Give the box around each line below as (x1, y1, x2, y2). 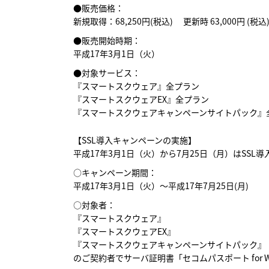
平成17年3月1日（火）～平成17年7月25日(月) (73, 180, 249, 192)
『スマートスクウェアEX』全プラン (73, 93, 209, 105)
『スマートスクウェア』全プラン (73, 80, 199, 92)
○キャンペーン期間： (73, 166, 157, 178)
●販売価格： (73, 2, 124, 14)
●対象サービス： (73, 67, 141, 79)
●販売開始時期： (73, 34, 141, 46)
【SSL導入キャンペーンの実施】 (73, 134, 196, 146)
